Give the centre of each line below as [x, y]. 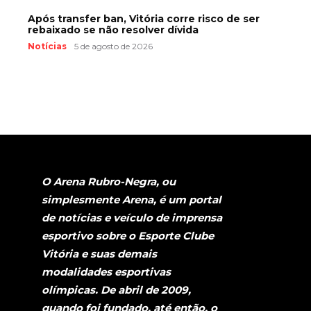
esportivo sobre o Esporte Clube [128, 235]
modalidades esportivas [106, 271]
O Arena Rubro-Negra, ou [109, 181]
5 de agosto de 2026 [114, 46]
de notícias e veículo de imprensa [132, 217]
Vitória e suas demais [99, 253]
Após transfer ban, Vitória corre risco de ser [144, 18]
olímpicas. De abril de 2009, [116, 289]
